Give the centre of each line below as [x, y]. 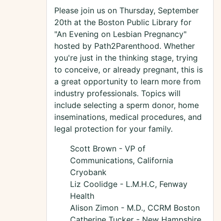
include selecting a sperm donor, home [127, 105]
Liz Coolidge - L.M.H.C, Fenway [129, 184]
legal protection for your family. [113, 129]
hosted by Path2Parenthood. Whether [125, 46]
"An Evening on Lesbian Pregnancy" [120, 34]
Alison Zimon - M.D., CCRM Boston [135, 208]
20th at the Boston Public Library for [123, 22]
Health [82, 196]
